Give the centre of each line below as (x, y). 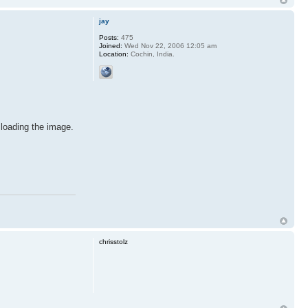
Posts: (109, 38)
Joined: (110, 46)
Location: (113, 54)
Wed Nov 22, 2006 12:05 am (169, 46)
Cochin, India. (151, 54)
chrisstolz (113, 242)
